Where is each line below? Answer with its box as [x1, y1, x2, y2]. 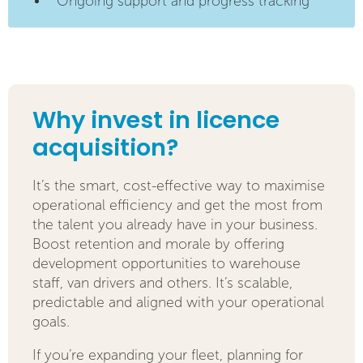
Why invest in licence [32, 102, 280, 142]
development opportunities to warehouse [32, 255, 301, 271]
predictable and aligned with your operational [32, 294, 324, 310]
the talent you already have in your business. [32, 216, 318, 233]
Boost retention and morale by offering [32, 236, 284, 252]
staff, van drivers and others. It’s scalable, [32, 275, 293, 291]
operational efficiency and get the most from [32, 197, 322, 213]
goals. [32, 314, 70, 330]
